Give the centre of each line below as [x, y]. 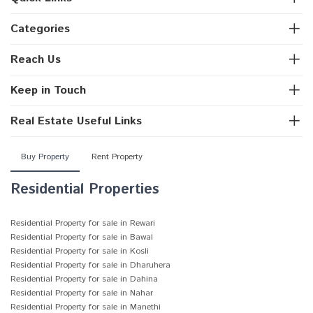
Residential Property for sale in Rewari [83, 223]
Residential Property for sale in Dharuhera [90, 265]
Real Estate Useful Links [76, 121]
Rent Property [117, 157]
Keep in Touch [48, 90]
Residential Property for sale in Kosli [80, 251]
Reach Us [36, 60]
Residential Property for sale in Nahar [82, 293]
